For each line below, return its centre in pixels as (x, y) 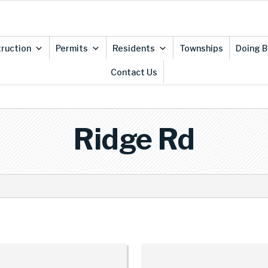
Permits (71, 48)
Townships (201, 48)
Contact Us (134, 72)
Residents (133, 48)
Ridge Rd (134, 139)
